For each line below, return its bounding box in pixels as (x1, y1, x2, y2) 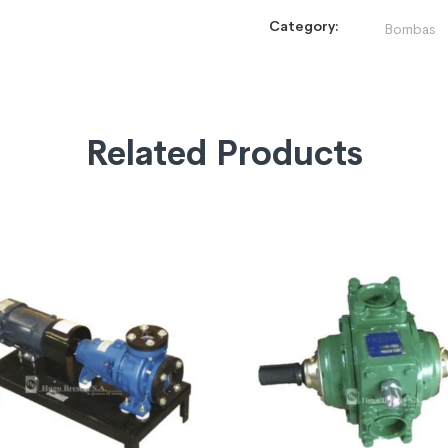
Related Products (85, 132, 363, 175)
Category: (269, 17, 339, 35)
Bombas (384, 20, 435, 38)
